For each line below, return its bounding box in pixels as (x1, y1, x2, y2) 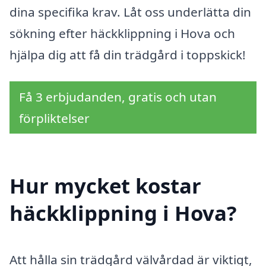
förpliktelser (19, 110, 90, 127)
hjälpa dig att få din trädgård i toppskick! (9, 46, 246, 63)
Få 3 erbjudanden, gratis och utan (19, 88, 217, 106)
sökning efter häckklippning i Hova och (9, 24, 235, 42)
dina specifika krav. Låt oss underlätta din (9, 3, 251, 20)
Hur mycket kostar (9, 172, 201, 199)
